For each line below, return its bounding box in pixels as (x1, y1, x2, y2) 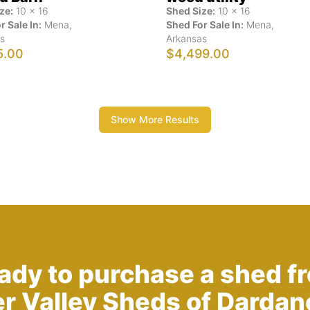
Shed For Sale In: (166, 18, 244, 30)
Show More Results (111, 113, 199, 125)
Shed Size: (166, 4, 215, 17)
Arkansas (166, 32, 207, 44)
